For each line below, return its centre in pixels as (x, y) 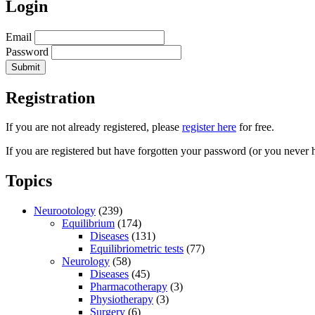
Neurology (86, 262)
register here (209, 127)
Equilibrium (88, 224)
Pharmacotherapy (129, 287)
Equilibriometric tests (137, 249)
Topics (29, 181)
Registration (50, 97)
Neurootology (65, 211)
